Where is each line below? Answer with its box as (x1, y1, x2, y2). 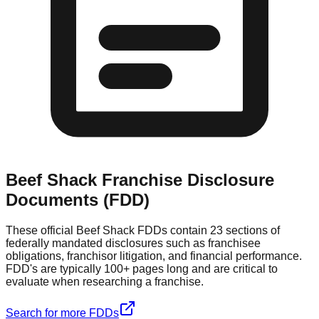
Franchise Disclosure (97, 169, 274, 189)
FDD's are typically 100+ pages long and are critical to (6, 262, 278, 275)
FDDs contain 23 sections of (137, 224, 280, 236)
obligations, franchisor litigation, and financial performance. (6, 249, 302, 262)
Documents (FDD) (6, 189, 150, 209)
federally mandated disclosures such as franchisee (6, 236, 261, 249)
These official (6, 224, 76, 236)
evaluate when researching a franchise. (6, 275, 204, 288)
